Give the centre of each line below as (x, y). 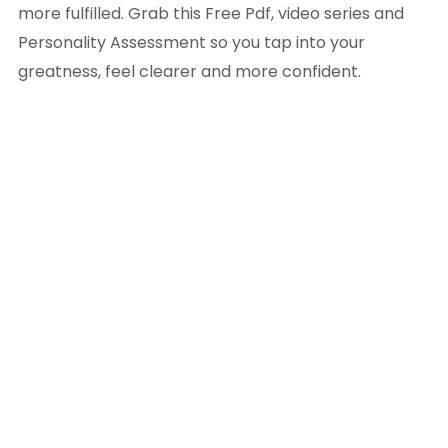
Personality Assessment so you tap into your (191, 43)
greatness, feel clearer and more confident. (189, 72)
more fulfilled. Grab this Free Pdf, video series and (211, 14)
